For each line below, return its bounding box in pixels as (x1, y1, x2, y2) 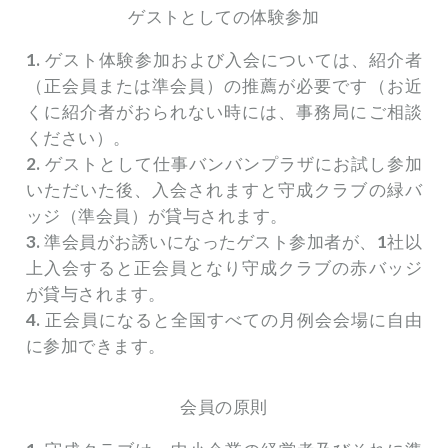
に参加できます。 (26, 334, 166, 356)
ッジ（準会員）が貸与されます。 (26, 204, 288, 226)
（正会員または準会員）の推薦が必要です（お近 (26, 74, 422, 96)
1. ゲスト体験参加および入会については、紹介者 (26, 48, 422, 70)
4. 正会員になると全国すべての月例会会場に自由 (26, 308, 422, 330)
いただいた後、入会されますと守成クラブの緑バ (26, 178, 422, 200)
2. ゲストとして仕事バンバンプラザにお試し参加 (26, 152, 422, 174)
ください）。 (26, 126, 131, 148)
